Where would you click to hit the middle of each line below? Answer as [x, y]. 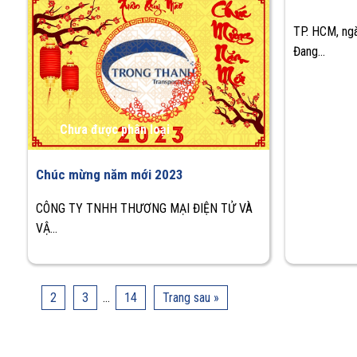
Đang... [310, 51]
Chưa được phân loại [115, 129]
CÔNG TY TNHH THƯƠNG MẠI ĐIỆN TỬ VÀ [144, 208]
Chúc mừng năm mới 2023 [110, 175]
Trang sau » [191, 297]
